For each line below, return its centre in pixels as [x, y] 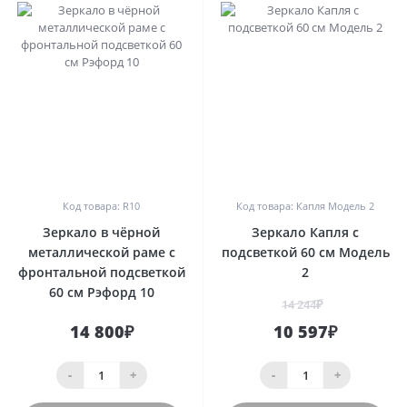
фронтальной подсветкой [101, 272]
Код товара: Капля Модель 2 [305, 205]
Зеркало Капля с [305, 232]
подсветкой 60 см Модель [305, 252]
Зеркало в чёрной [101, 232]
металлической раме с [101, 252]
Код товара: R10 [101, 205]
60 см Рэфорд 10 [101, 292]
